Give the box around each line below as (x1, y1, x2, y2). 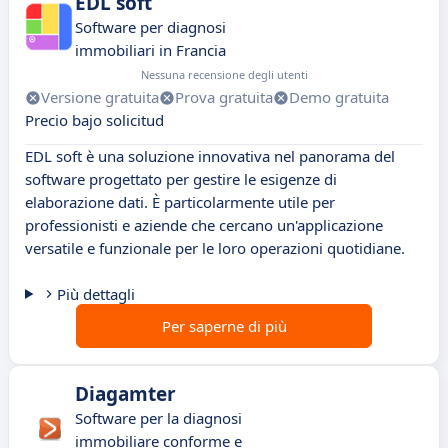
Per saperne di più (161, 316, 287, 337)
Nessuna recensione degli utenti (141, 67, 308, 83)
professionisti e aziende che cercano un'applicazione (25, 215, 383, 236)
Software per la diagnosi (75, 408, 242, 429)
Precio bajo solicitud (25, 110, 164, 131)
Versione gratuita (41, 87, 159, 108)
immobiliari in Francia (75, 40, 226, 61)
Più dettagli (56, 284, 135, 305)
